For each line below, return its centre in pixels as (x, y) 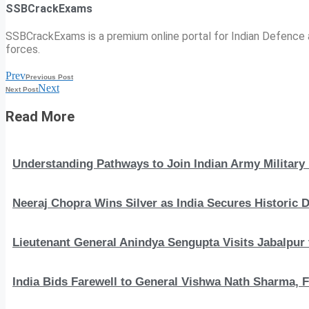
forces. (23, 49)
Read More (40, 116)
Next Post (22, 89)
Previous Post (49, 77)
